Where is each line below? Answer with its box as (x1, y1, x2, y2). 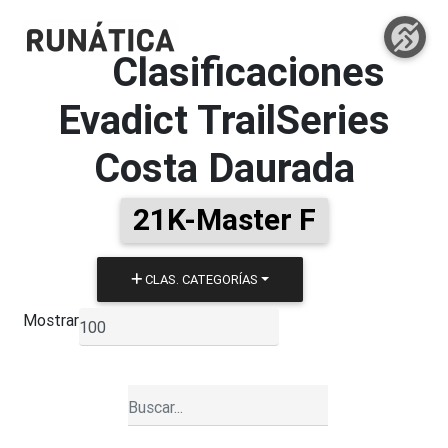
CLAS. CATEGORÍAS (141, 270, 258, 288)
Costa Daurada (93, 143, 355, 192)
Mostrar (23, 310, 79, 331)
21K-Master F (132, 201, 316, 238)
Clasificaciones (111, 47, 385, 96)
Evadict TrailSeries (58, 95, 390, 144)
